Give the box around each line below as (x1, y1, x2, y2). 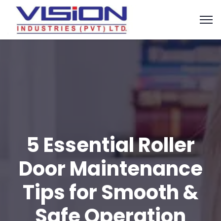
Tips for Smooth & (23, 179, 198, 206)
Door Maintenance (18, 155, 203, 183)
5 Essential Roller (26, 131, 195, 159)
